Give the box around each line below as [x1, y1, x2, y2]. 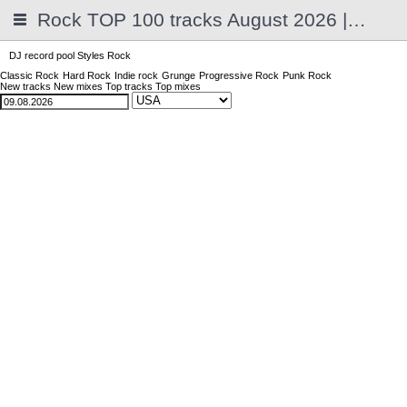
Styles [77, 50, 104, 61]
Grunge [162, 70, 195, 81]
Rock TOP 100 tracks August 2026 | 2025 [347, 9, 366, 30]
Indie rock [114, 70, 158, 81]
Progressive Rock [199, 70, 279, 81]
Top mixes [155, 81, 201, 92]
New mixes [54, 81, 103, 92]
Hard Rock [63, 70, 111, 81]
